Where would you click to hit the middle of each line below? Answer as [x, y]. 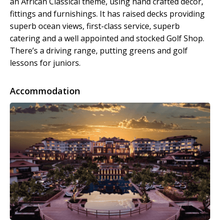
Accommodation [45, 91]
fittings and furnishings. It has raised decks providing [107, 14]
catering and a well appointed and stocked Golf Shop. [107, 39]
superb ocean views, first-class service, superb [95, 26]
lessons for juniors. [45, 63]
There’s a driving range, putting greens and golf [99, 51]
